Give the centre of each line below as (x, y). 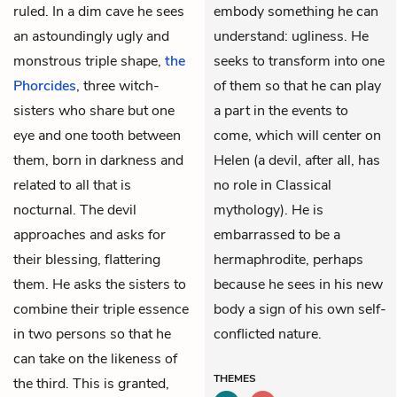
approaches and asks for (90, 234)
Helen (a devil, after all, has (297, 160)
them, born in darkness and (98, 160)
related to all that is (72, 185)
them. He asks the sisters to (100, 284)
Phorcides (45, 86)
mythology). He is (269, 210)
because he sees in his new (298, 284)
